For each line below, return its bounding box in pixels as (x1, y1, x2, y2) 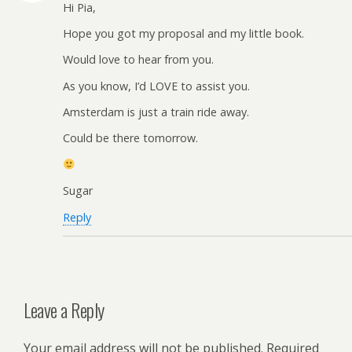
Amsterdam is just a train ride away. (63, 104, 249, 120)
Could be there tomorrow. (63, 130, 198, 146)
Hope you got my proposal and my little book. (63, 25, 304, 41)
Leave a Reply (24, 295, 104, 324)
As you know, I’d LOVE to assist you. (63, 78, 250, 93)
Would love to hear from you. (63, 52, 214, 68)
